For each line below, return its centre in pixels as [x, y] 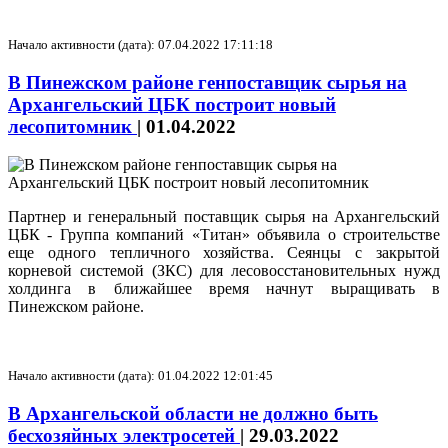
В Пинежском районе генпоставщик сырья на [207, 82]
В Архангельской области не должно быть [193, 414]
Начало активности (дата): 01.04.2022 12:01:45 [140, 376]
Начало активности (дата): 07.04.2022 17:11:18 [140, 44]
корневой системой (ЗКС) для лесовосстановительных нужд [224, 271]
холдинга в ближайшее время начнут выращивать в [224, 289]
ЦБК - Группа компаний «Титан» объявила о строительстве [224, 235]
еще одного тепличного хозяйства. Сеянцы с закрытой [224, 253]
